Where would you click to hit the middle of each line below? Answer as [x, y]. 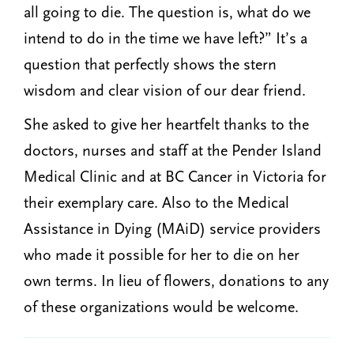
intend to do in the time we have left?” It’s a [166, 38]
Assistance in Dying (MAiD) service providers [172, 230]
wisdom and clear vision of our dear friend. [167, 90]
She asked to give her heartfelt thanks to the [166, 125]
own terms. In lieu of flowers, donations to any [176, 282]
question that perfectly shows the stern [150, 64]
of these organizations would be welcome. [161, 308]
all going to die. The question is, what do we [167, 12]
